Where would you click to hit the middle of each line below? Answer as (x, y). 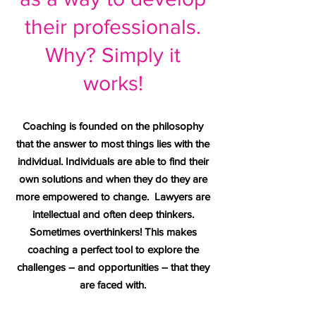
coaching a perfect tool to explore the (113, 249)
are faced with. (113, 285)
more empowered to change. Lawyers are (113, 196)
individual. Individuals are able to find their (113, 161)
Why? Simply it (113, 55)
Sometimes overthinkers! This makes (113, 232)
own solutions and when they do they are (113, 179)
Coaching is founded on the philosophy (113, 126)
